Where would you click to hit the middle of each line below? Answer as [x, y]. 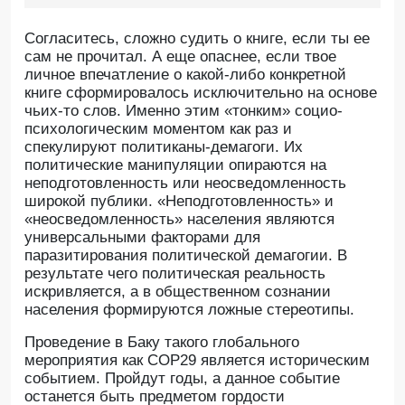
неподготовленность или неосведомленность [185, 183]
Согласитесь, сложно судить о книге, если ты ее [197, 38]
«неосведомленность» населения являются [179, 219]
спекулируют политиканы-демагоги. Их [164, 147]
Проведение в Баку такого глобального [162, 342]
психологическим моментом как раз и [158, 129]
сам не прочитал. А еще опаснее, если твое [180, 57]
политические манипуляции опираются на [175, 165]
